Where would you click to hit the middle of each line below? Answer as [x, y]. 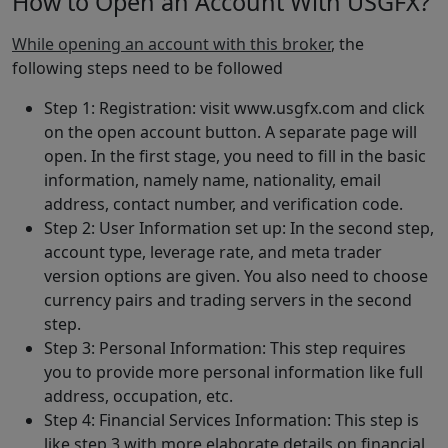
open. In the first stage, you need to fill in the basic [235, 155]
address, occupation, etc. [138, 395]
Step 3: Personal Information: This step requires [225, 347]
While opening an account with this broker [171, 43]
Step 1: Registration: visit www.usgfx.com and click [234, 107]
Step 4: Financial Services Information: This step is [231, 419]
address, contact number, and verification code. [223, 203]
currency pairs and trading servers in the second [228, 299]
